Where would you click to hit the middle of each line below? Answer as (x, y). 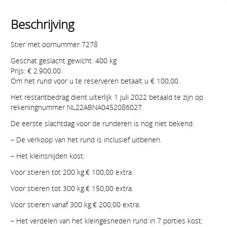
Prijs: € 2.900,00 (36, 71)
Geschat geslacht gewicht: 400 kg (64, 61)
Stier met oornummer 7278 (54, 45)
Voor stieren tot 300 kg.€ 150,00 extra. (72, 188)
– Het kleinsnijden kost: (48, 156)
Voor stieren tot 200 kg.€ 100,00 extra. (72, 172)
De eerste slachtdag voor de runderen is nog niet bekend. (102, 124)
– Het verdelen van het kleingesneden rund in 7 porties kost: (107, 221)
